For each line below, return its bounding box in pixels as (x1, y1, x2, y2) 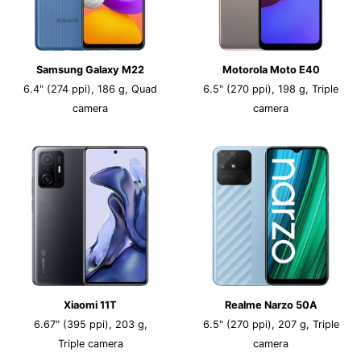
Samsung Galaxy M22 (36, 64, 144, 76)
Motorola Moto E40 (222, 64, 320, 76)
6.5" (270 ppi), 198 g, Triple (203, 83, 338, 95)
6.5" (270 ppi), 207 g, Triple (202, 318, 339, 330)
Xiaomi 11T (64, 299, 117, 311)
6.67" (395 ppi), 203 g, (33, 318, 147, 330)
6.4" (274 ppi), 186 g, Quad (23, 83, 157, 95)
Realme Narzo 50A (224, 299, 317, 311)
